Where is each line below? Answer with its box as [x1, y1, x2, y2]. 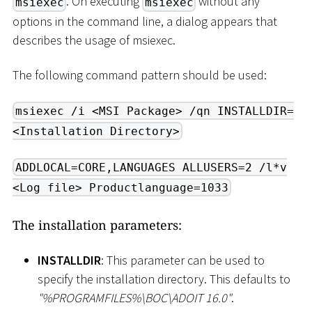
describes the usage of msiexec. [13, 32, 175, 49]
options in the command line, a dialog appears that [13, 13, 277, 30]
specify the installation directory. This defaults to [38, 270, 290, 287]
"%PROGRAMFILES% [38, 289, 141, 306]
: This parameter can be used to [101, 251, 265, 268]
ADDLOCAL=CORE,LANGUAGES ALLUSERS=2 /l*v [15, 160, 287, 174]
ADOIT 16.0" [171, 289, 231, 306]
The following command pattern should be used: [13, 66, 267, 83]
